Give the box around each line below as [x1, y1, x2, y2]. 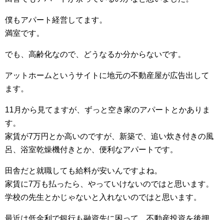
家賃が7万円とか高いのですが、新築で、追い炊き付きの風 [5, 132, 214, 141]
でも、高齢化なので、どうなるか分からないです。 [5, 50, 186, 59]
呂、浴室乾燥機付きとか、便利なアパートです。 [5, 145, 178, 154]
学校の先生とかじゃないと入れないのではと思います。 [5, 193, 201, 202]
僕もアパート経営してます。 [5, 16, 107, 25]
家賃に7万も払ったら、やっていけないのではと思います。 [5, 180, 214, 189]
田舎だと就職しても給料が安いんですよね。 [5, 166, 162, 175]
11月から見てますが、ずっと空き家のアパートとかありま [5, 106, 210, 114]
